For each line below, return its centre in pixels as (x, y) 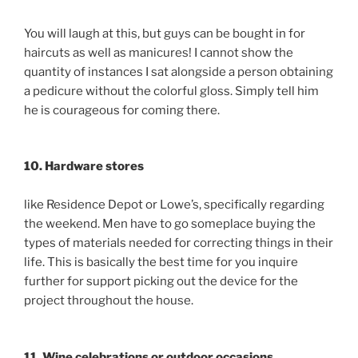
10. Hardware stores (84, 167)
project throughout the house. (109, 301)
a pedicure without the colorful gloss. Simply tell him (171, 91)
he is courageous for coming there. (122, 110)
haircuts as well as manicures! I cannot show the (159, 52)
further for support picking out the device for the (161, 282)
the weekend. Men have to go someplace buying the (170, 224)
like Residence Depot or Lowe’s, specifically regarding (174, 205)
